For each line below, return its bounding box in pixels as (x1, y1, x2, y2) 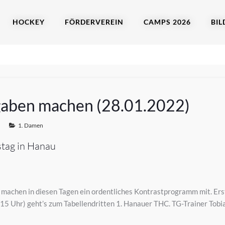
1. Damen (18, 122, 43, 129)
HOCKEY (13, 18, 45, 26)
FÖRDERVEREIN (65, 18, 124, 26)
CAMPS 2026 (144, 18, 191, 26)
